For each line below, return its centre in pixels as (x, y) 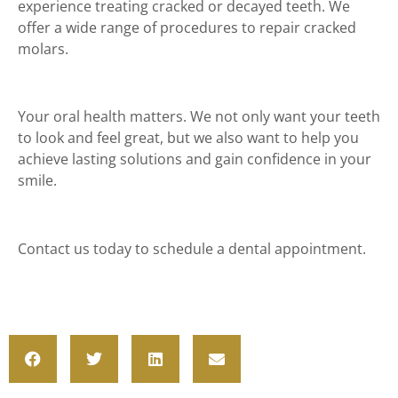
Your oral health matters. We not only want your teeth (199, 117)
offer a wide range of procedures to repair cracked (187, 27)
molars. (45, 48)
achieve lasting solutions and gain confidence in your (195, 159)
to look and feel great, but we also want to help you (188, 138)
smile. (37, 181)
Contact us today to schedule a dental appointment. (194, 249)
